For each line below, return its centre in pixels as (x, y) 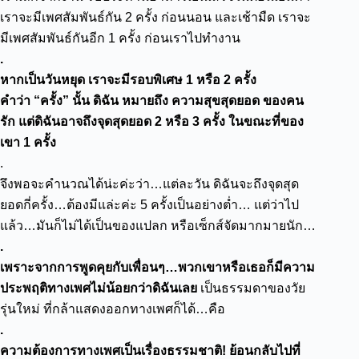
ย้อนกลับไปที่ (265, 351)
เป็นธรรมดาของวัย (253, 288)
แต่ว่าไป (276, 205)
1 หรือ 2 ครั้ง (221, 80)
